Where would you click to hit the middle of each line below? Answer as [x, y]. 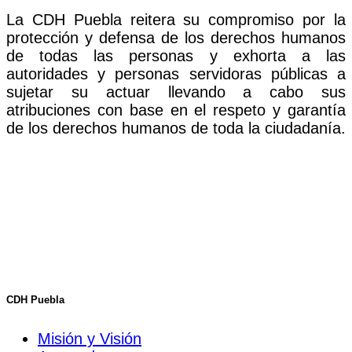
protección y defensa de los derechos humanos [176, 37]
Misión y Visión [90, 339]
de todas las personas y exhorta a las [176, 55]
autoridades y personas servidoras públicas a [176, 73]
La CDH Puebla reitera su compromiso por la [176, 19]
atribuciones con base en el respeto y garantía [176, 110]
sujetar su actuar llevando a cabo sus [176, 92]
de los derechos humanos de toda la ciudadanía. [176, 128]
